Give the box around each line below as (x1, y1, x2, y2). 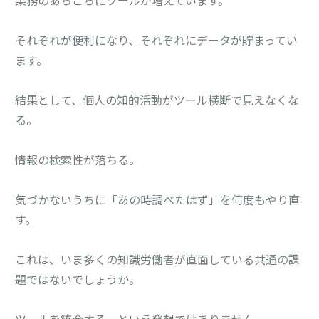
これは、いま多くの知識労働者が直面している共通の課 (15, 250, 300, 268)
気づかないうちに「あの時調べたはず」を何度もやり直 (15, 190, 300, 208)
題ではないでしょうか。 (15, 270, 141, 288)
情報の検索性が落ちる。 (15, 150, 141, 168)
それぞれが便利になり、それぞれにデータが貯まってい (15, 31, 298, 48)
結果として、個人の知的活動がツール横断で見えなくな (15, 90, 300, 108)
